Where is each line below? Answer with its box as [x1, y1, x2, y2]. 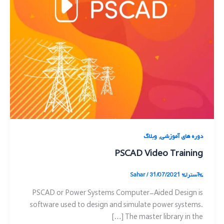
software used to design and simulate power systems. [30, 199, 203, 210]
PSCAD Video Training [114, 146, 203, 160]
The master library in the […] [125, 211, 203, 222]
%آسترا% [182, 170, 203, 180]
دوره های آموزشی [160, 131, 203, 142]
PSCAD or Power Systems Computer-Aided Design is [32, 187, 203, 198]
